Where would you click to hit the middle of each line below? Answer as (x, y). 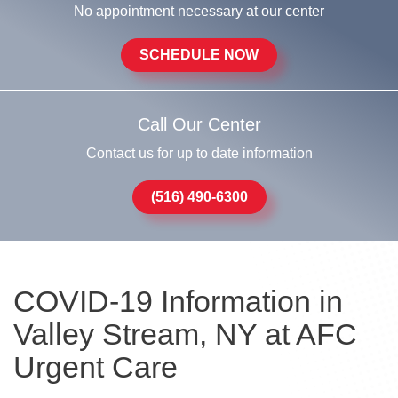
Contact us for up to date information (199, 153)
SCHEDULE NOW (199, 55)
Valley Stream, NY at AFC (185, 334)
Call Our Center (199, 124)
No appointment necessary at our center (199, 11)
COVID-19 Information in (178, 301)
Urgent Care (96, 367)
